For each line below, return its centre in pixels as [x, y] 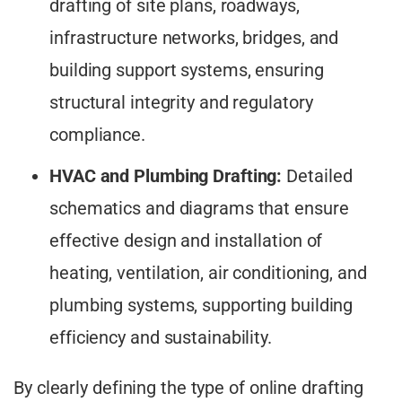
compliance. [97, 135]
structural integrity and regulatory [181, 103]
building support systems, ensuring [187, 70]
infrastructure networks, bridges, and [194, 38]
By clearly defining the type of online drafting [189, 388]
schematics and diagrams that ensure [199, 209]
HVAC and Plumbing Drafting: [166, 176]
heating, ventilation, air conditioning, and [208, 273]
